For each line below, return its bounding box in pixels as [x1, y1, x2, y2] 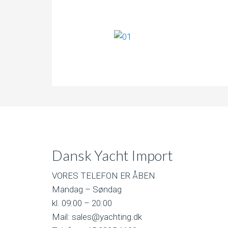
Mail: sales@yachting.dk [52, 212, 142, 222]
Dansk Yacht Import [52, 147, 173, 164]
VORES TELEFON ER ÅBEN [52, 170, 155, 181]
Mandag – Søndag [52, 184, 122, 194]
